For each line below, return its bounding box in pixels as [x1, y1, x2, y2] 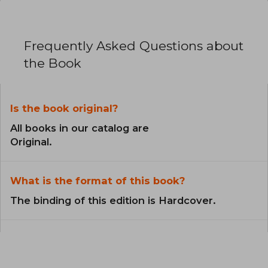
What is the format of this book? [10, 175, 185, 187]
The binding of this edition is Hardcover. [10, 194, 216, 207]
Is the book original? [10, 102, 118, 115]
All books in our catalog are [10, 122, 149, 135]
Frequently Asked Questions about [24, 38, 243, 54]
